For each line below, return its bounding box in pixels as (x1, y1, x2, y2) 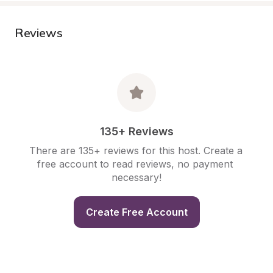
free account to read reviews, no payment (37, 158, 233, 170)
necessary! (112, 171, 161, 183)
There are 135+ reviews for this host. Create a (29, 144, 243, 157)
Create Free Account (85, 206, 188, 218)
